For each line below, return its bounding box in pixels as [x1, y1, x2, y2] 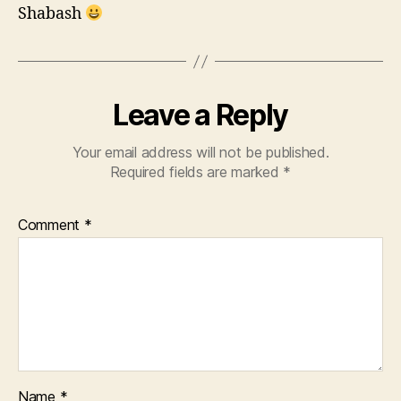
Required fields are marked [109, 163, 284, 181]
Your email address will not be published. [72, 143, 329, 161]
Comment [18, 216, 84, 234]
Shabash [18, 4, 85, 24]
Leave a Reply [113, 98, 288, 132]
